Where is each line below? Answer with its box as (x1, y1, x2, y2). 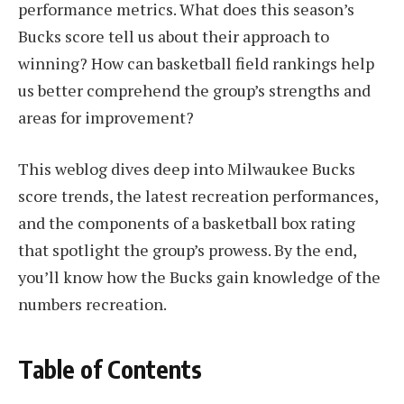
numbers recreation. (18, 293, 167, 316)
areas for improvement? (18, 106, 194, 128)
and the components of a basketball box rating (18, 212, 355, 234)
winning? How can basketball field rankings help (18, 51, 374, 74)
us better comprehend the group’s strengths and (18, 78, 371, 101)
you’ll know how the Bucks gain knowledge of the (18, 266, 381, 289)
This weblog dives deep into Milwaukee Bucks (18, 158, 355, 180)
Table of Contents (18, 353, 202, 384)
